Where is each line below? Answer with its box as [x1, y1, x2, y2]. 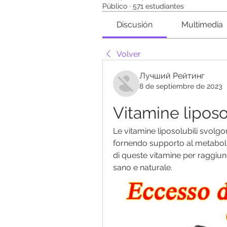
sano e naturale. [113, 163, 172, 172]
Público [102, 2, 127, 10]
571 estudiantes [133, 2, 184, 10]
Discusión [117, 20, 153, 29]
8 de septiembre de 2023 [139, 82, 222, 90]
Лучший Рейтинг [139, 71, 204, 81]
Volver [117, 49, 141, 59]
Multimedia [181, 20, 223, 29]
